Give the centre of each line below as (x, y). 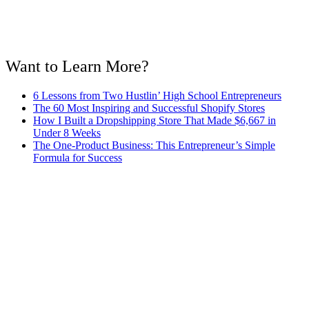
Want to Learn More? (77, 66)
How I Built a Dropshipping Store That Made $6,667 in (154, 120)
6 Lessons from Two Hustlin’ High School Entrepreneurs (157, 95)
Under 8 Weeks (67, 132)
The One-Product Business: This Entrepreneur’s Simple (154, 145)
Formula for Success (78, 157)
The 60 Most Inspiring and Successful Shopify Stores (149, 108)
